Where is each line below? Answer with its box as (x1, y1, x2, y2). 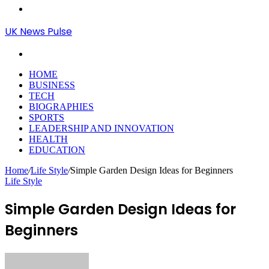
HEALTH (29, 134, 68, 144)
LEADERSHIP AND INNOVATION (29, 123, 174, 133)
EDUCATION (29, 145, 85, 155)
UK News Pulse (5, 25, 72, 38)
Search (28, 48, 54, 58)
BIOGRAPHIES (29, 101, 94, 112)
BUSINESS (29, 80, 75, 90)
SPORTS (29, 112, 64, 122)
